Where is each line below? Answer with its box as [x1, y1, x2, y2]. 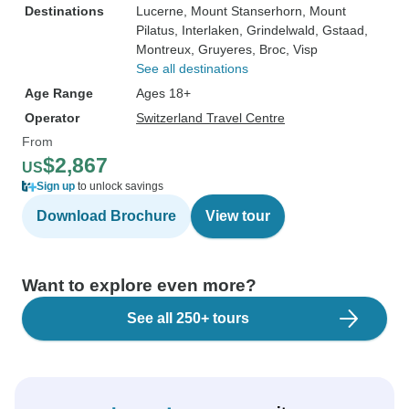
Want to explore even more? [22, 276, 257, 295]
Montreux [136, 42, 191, 57]
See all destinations [136, 61, 248, 76]
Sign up [37, 180, 75, 193]
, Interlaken [174, 23, 239, 37]
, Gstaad [315, 23, 364, 37]
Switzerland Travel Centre [136, 110, 285, 125]
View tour [205, 208, 270, 224]
